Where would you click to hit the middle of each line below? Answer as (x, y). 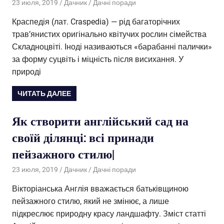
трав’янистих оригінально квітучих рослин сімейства (109, 34)
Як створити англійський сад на (100, 121)
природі (26, 71)
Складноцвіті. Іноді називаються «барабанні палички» (112, 46)
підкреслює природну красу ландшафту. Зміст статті (109, 214)
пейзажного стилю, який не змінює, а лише (90, 201)
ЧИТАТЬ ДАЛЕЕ (44, 93)
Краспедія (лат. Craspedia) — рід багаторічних (96, 21)
